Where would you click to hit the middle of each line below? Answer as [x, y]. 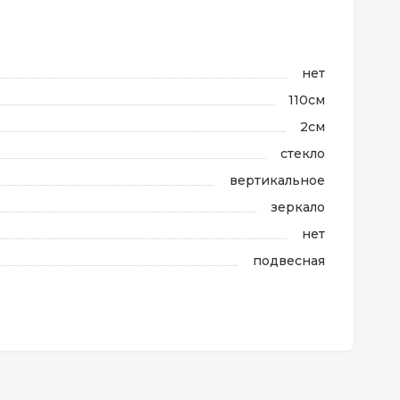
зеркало [298, 207]
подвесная [289, 261]
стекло [303, 154]
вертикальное [277, 180]
